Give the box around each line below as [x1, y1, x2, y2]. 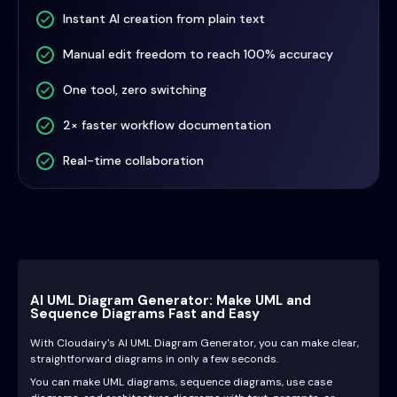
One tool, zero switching [63, 82, 206, 97]
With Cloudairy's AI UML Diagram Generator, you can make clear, [30, 336, 359, 350]
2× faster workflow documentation [63, 117, 271, 133]
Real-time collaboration [63, 152, 204, 168]
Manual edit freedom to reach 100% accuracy [63, 46, 333, 62]
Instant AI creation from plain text [63, 11, 265, 27]
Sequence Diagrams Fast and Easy [30, 305, 260, 323]
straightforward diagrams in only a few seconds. [30, 352, 278, 366]
